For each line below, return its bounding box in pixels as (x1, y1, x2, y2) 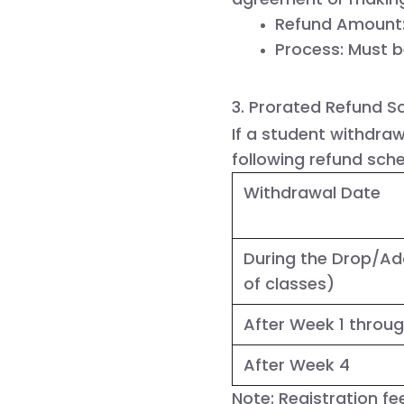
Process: (275, 37, 344, 60)
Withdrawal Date (243, 180, 381, 204)
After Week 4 (243, 353, 350, 376)
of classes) (243, 271, 335, 295)
